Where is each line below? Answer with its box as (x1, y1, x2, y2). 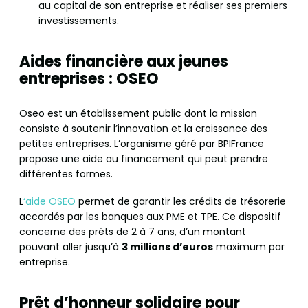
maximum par (213, 239, 285, 254)
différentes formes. (19, 166, 113, 181)
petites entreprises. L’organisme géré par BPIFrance (19, 136, 264, 151)
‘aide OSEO (23, 194, 76, 208)
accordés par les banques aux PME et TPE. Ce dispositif (19, 209, 281, 223)
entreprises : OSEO (19, 67, 159, 89)
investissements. (38, 13, 119, 27)
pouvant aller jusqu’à (19, 239, 122, 254)
